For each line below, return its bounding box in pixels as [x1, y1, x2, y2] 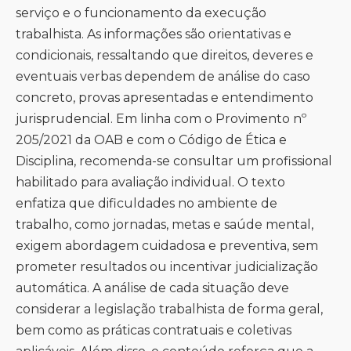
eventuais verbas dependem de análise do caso [16, 69, 310, 85]
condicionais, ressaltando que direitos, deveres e [16, 48, 313, 63]
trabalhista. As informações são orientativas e [16, 27, 291, 42]
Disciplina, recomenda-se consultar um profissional [16, 154, 332, 169]
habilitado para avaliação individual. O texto [16, 175, 285, 190]
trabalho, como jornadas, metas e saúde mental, [16, 217, 313, 233]
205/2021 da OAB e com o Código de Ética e [16, 132, 287, 148]
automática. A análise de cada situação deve [16, 280, 289, 296]
